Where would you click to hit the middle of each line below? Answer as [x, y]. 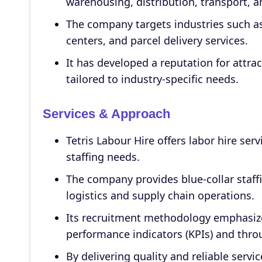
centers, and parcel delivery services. [157, 40]
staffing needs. [103, 157]
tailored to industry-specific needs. [152, 79]
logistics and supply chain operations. [160, 195]
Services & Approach [106, 114]
